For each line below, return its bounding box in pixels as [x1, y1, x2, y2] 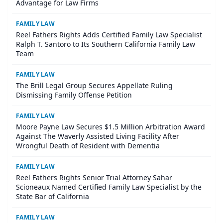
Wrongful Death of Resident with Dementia [16, 141, 160, 151]
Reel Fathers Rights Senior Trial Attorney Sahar [16, 173, 172, 183]
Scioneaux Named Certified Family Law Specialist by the [16, 182, 202, 192]
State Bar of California [16, 192, 89, 202]
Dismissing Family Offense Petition [16, 90, 132, 100]
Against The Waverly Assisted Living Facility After [16, 131, 179, 141]
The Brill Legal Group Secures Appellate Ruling [16, 81, 173, 91]
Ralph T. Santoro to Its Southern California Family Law [16, 39, 195, 49]
